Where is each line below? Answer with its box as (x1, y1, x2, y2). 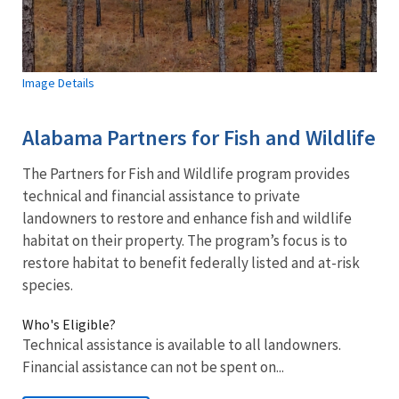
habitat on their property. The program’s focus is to (22, 230, 347, 250)
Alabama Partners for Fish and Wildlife (22, 123, 376, 151)
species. (22, 274, 73, 295)
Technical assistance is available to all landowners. (22, 334, 341, 354)
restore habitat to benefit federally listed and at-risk (22, 252, 360, 273)
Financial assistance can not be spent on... (22, 356, 284, 377)
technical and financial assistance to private (22, 185, 300, 206)
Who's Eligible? (22, 314, 116, 333)
